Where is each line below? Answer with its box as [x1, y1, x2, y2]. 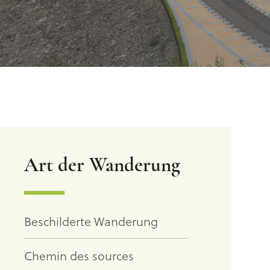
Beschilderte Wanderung [24, 212, 159, 230]
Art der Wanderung [24, 156, 181, 176]
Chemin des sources [24, 246, 134, 265]
